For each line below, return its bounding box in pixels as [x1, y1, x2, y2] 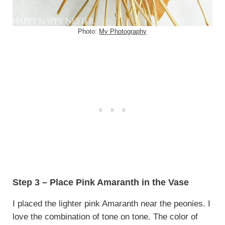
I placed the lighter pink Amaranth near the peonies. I [12, 198, 210, 208]
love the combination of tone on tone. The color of [12, 211, 198, 221]
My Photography [99, 27, 147, 35]
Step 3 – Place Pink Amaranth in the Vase [12, 177, 189, 187]
